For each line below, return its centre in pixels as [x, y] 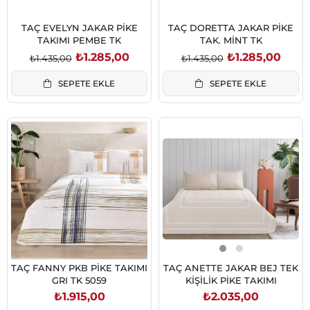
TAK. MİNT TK [231, 40]
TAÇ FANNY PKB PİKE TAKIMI [79, 267]
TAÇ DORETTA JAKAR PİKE [231, 28]
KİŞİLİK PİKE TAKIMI [231, 280]
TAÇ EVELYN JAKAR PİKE [79, 28]
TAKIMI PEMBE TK [79, 40]
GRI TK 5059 [79, 280]
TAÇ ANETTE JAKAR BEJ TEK [231, 267]
